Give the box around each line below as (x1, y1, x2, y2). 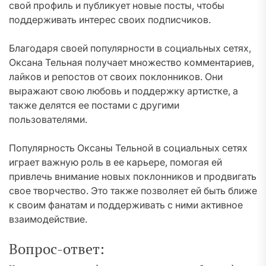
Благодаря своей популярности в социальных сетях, (9, 42, 251, 54)
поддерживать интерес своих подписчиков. (9, 14, 211, 26)
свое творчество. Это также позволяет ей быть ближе (9, 185, 257, 197)
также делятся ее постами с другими (9, 99, 179, 111)
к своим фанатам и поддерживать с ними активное (9, 199, 243, 211)
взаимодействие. (9, 213, 87, 225)
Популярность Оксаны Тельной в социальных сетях (9, 142, 248, 154)
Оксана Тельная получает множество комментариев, (9, 56, 254, 68)
